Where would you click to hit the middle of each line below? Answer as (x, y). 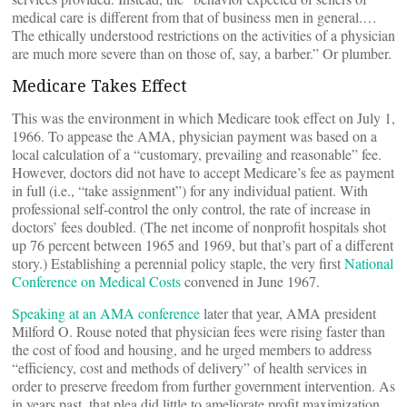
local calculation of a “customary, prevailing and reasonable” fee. (197, 154)
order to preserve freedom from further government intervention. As (203, 386)
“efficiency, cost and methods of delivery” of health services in (189, 367)
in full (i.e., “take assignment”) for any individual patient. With (190, 190)
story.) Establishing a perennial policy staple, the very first (178, 263)
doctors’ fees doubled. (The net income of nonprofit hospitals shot (199, 227)
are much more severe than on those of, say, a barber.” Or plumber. (202, 53)
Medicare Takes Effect (99, 85)
